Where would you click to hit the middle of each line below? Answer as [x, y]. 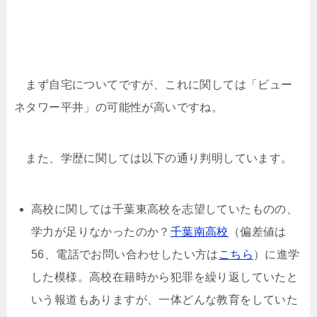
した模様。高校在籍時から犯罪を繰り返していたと [165, 277]
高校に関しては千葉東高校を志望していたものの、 [165, 209]
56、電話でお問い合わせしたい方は [125, 254]
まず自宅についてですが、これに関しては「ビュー [154, 85]
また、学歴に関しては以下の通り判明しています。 [154, 158]
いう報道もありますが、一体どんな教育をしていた [165, 300]
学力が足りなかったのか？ [101, 232]
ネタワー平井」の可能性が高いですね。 [119, 107]
